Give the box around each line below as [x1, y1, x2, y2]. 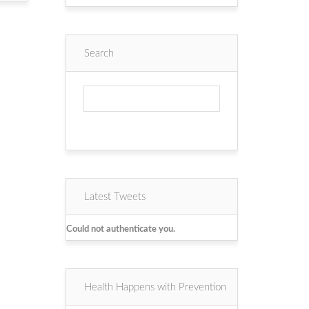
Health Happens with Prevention [84, 282, 227, 292]
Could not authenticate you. [66, 225, 176, 234]
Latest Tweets [84, 192, 146, 202]
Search [84, 48, 114, 59]
